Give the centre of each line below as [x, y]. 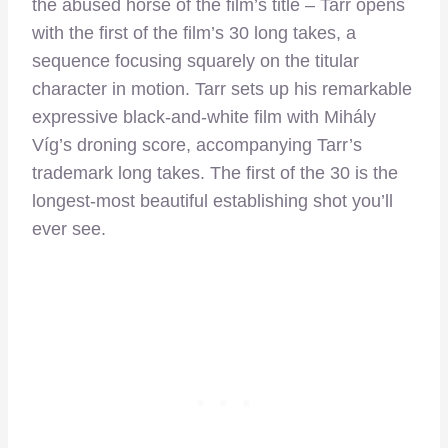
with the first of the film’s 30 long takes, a [194, 33]
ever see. [69, 229]
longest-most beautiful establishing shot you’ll [212, 201]
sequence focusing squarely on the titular [195, 61]
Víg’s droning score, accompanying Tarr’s [197, 145]
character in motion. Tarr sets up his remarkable [222, 89]
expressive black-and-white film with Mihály [204, 117]
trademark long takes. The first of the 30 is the [215, 173]
